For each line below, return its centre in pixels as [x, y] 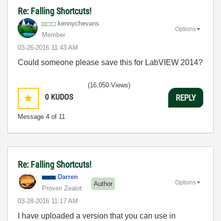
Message [32, 117]
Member [54, 35]
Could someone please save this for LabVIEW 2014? [110, 63]
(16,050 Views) [109, 85]
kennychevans [78, 24]
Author [103, 184]
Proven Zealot [62, 188]
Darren [68, 177]
